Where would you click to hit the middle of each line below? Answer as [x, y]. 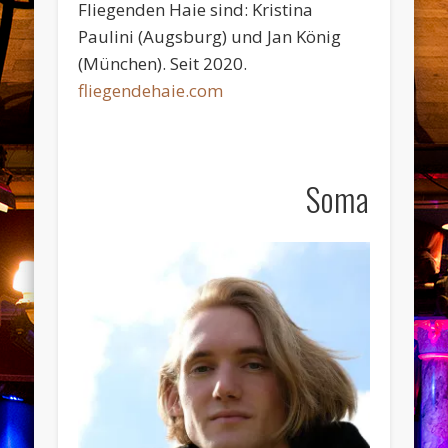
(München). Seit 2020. [163, 63]
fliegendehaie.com [151, 90]
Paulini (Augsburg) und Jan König [210, 36]
